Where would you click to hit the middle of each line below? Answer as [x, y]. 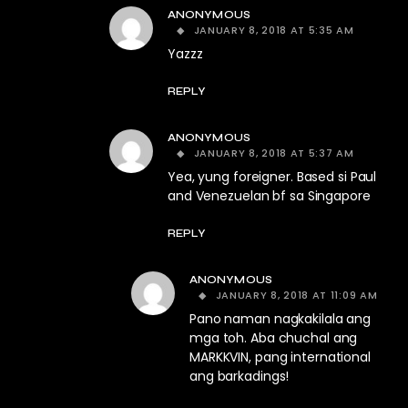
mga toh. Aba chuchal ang [274, 338]
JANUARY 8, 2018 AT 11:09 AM [296, 296]
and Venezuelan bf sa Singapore [269, 196]
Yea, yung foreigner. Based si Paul [272, 177]
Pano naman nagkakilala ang [280, 319]
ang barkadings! [240, 377]
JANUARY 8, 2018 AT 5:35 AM [274, 31]
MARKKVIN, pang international [280, 357]
